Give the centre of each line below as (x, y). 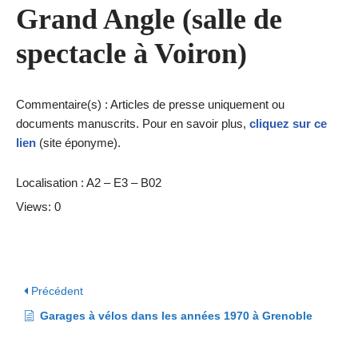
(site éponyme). (78, 143)
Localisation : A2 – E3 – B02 (89, 183)
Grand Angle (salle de (149, 19)
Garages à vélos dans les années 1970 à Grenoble (176, 316)
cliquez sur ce (288, 123)
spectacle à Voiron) (131, 54)
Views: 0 (38, 207)
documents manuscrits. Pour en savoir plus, (133, 123)
